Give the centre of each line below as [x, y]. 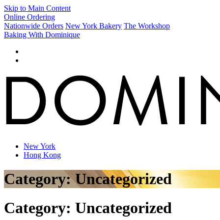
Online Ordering [29, 17]
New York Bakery [94, 26]
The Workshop [147, 26]
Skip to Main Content [37, 8]
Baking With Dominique [42, 35]
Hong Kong [42, 155]
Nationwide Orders [34, 26]
